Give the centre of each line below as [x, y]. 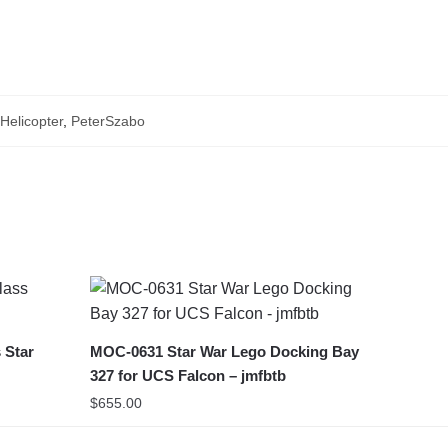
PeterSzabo [107, 120]
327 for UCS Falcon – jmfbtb [187, 375]
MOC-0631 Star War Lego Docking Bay [224, 351]
